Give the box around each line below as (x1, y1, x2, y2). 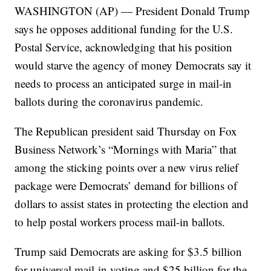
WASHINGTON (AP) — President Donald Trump (15, 3, 250, 19)
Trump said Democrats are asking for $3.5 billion (15, 244, 243, 260)
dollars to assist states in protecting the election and (15, 196, 249, 212)
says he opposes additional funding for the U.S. (15, 21, 233, 37)
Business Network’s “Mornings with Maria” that (15, 142, 237, 157)
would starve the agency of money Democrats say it (15, 57, 252, 73)
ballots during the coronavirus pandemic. (15, 94, 204, 109)
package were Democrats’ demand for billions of (15, 178, 238, 194)
